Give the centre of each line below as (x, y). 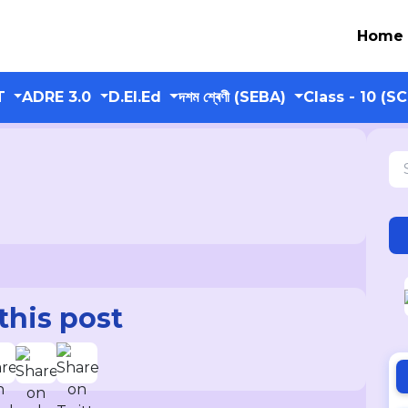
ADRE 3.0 (59, 97)
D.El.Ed (138, 97)
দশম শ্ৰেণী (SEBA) (234, 97)
